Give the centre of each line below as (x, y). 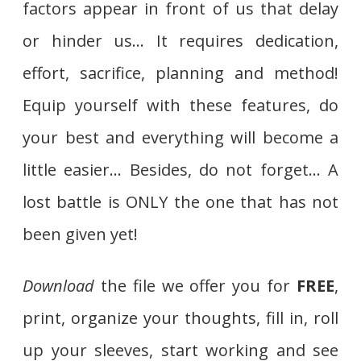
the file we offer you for (195, 285)
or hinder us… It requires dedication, (180, 40)
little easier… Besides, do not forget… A (180, 169)
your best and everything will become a (180, 137)
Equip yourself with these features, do (180, 105)
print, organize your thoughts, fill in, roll (180, 317)
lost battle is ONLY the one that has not (180, 201)
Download (58, 285)
